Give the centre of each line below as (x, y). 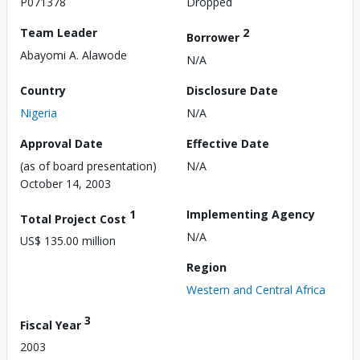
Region (207, 267)
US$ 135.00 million (68, 241)
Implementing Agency (251, 214)
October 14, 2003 (65, 183)
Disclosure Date (232, 90)
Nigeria (39, 112)
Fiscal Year (52, 325)
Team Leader (59, 33)
